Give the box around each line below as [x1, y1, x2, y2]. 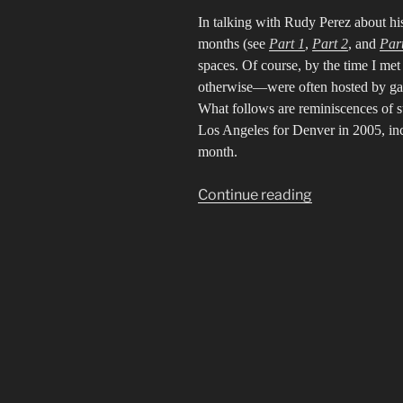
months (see [198, 36, 269, 52]
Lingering [311, 293, 375, 311]
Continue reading [198, 186, 312, 204]
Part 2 [312, 36, 348, 52]
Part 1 [269, 36, 305, 52]
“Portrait [311, 185, 368, 203]
